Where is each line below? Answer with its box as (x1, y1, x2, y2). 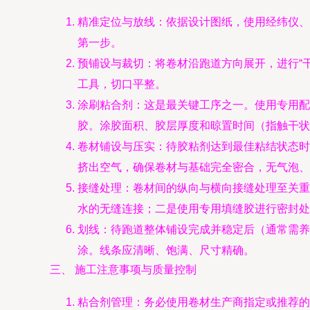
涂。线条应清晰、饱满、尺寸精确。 (77, 244, 255, 256)
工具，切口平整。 (77, 78, 166, 90)
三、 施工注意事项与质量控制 (50, 264, 197, 275)
